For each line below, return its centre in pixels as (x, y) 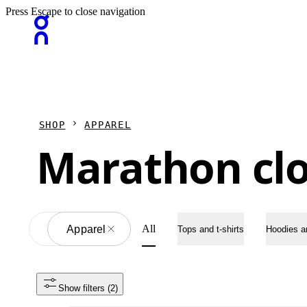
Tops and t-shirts (210, 229)
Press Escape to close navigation (75, 11)
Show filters (81, 288)
